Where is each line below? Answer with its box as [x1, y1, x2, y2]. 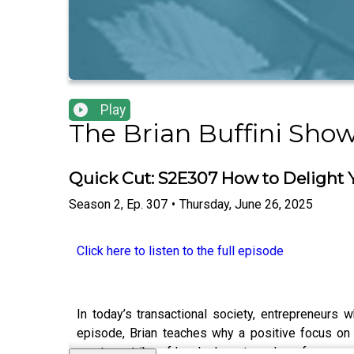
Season [69, 196, 111, 212]
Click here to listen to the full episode [77, 243, 284, 258]
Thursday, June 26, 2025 [179, 196, 313, 212]
